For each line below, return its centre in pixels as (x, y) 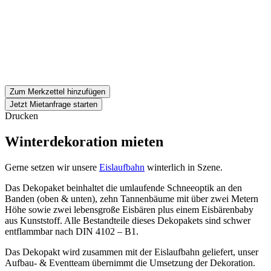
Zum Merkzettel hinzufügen (57, 91)
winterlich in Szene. (184, 167)
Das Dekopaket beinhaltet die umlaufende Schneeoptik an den (123, 188)
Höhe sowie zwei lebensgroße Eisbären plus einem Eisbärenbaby (129, 209)
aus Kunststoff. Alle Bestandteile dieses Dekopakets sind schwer (128, 220)
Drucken (21, 116)
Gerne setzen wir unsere (52, 167)
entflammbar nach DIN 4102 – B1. (72, 231)
